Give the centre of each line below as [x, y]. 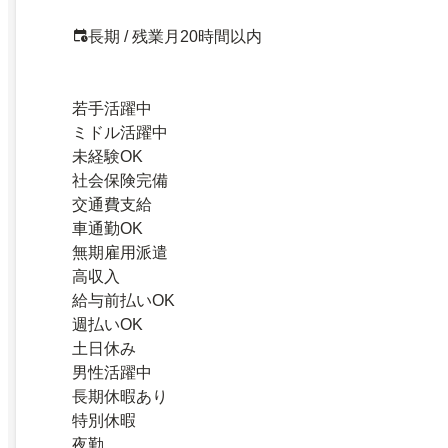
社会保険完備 [120, 181]
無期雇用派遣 [120, 253]
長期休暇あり [120, 397]
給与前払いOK [123, 301]
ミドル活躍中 [120, 133]
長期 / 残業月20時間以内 [175, 37]
